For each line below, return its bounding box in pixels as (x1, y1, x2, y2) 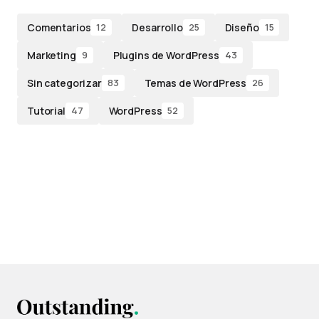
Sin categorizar (27, 75, 102, 90)
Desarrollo (132, 20, 183, 34)
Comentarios (27, 20, 91, 34)
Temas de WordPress (144, 75, 247, 90)
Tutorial (27, 103, 66, 117)
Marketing (27, 48, 76, 62)
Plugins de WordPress (113, 48, 219, 62)
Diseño (224, 20, 259, 34)
